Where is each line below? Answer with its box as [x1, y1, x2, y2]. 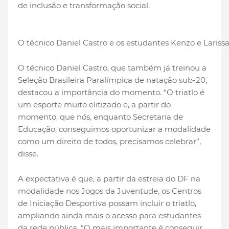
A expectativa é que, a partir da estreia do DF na [18, 174, 200, 184]
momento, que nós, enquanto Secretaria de [18, 112, 183, 122]
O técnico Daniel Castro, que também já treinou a [18, 63, 207, 73]
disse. [18, 149, 38, 159]
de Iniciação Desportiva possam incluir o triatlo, [18, 198, 196, 209]
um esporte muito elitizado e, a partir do [18, 100, 171, 110]
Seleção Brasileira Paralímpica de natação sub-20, [18, 75, 207, 85]
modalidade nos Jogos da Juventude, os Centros [18, 186, 201, 196]
